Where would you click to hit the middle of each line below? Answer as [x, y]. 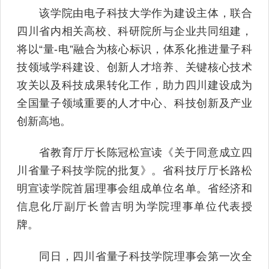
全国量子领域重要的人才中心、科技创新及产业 [134, 103]
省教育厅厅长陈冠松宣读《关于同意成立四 [134, 153]
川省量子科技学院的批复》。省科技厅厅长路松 [134, 171]
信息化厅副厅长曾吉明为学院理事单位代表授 [134, 207]
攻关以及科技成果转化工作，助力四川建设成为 [134, 85]
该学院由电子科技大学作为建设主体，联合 [134, 13]
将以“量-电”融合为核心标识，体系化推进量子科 [134, 49]
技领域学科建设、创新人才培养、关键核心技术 [134, 67]
